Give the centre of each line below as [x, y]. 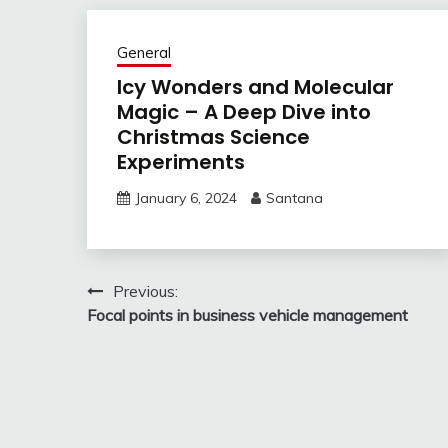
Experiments [181, 161]
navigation [155, 331]
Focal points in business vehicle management [247, 314]
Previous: [145, 290]
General [144, 52]
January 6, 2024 [186, 197]
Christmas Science [213, 136]
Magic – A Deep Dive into [244, 111]
